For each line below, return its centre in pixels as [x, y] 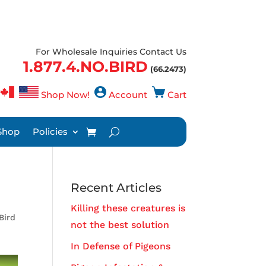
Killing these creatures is [128, 208]
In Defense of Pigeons [121, 246]
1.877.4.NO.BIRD [85, 66]
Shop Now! [65, 94]
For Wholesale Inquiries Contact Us [111, 51]
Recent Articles [116, 188]
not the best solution [120, 225]
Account [128, 94]
